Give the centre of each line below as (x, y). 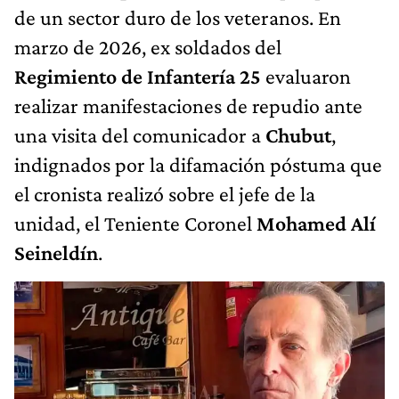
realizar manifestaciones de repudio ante (188, 105)
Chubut (298, 134)
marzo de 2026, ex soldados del (148, 46)
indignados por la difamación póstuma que (198, 164)
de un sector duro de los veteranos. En (178, 17)
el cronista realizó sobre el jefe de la (165, 193)
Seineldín (56, 252)
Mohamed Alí (316, 223)
